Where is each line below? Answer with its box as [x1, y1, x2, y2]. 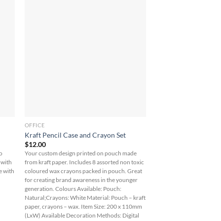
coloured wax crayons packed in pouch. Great [24, 167, 142, 174]
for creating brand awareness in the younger [24, 176, 138, 183]
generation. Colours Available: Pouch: [24, 185, 121, 192]
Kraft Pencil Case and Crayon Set [24, 130, 126, 139]
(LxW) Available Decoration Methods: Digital [24, 212, 139, 219]
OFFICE [24, 122, 45, 129]
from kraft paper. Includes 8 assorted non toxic [24, 158, 144, 165]
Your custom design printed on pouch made [24, 149, 137, 156]
